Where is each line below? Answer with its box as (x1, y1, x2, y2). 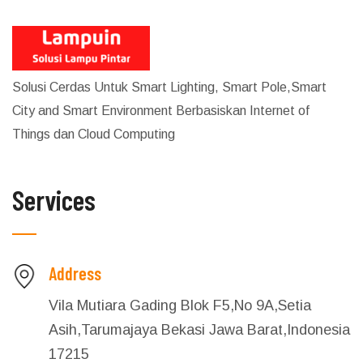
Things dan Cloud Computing (12, 126, 175, 141)
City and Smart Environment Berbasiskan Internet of (12, 103, 310, 117)
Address (49, 262, 101, 284)
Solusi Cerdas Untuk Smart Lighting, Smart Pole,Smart (12, 79, 327, 94)
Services (12, 182, 96, 216)
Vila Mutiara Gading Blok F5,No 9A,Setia (49, 297, 311, 314)
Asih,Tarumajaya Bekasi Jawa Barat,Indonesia (49, 321, 350, 338)
